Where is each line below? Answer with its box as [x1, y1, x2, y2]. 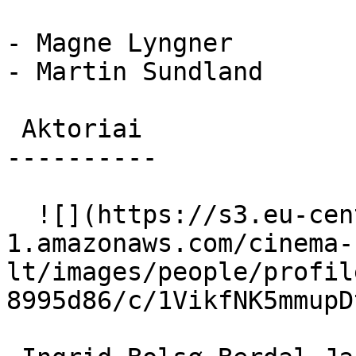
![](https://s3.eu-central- [6, 200, 37, 229]
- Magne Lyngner [6, 29, 233, 57]
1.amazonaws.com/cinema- [6, 229, 354, 257]
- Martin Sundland [6, 57, 263, 86]
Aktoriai [6, 114, 21, 143]
